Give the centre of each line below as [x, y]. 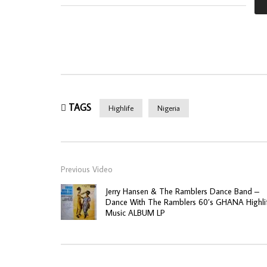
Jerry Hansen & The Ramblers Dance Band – [182, 191]
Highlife [121, 108]
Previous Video [87, 169]
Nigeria [169, 108]
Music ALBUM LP [135, 212]
